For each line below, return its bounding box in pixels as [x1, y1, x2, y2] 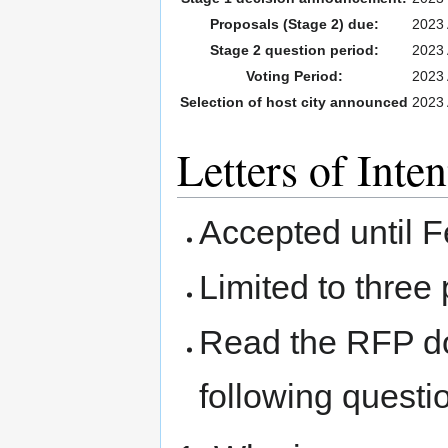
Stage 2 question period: [209, 42, 379, 59]
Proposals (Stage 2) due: [209, 16, 379, 33]
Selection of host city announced [180, 94, 408, 111]
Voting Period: [245, 68, 343, 85]
